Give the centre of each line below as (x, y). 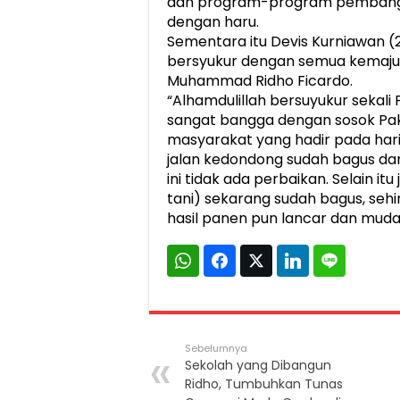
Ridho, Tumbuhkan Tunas (264, 384)
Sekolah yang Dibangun (258, 366)
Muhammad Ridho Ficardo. (260, 81)
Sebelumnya (216, 349)
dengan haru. (213, 22)
